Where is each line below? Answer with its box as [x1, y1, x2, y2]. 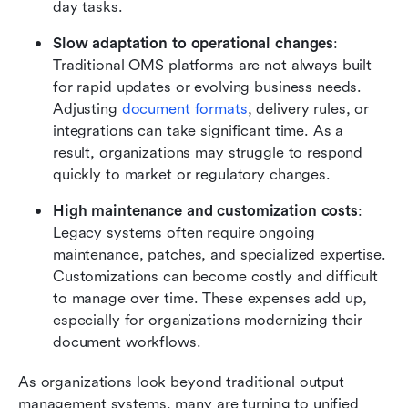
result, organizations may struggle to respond [53, 143, 363, 161]
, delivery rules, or [247, 99, 370, 117]
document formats [121, 99, 248, 117]
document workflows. [53, 332, 201, 351]
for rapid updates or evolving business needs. [53, 77, 362, 96]
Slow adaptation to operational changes [53, 34, 334, 52]
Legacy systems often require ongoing [53, 223, 315, 241]
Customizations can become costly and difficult [53, 267, 379, 285]
